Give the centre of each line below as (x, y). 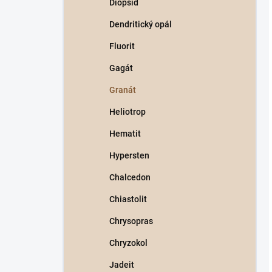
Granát (123, 90)
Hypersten (129, 155)
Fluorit (122, 46)
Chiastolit (128, 199)
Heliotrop (127, 112)
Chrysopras (131, 221)
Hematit (125, 134)
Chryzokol (128, 243)
